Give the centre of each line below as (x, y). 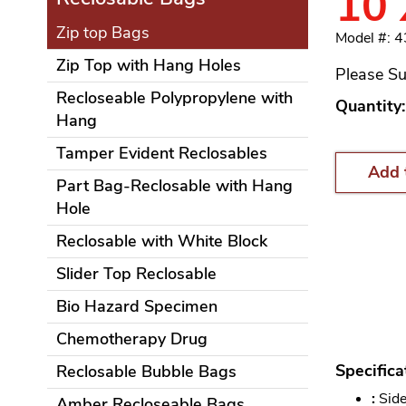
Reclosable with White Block (162, 241)
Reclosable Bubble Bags (146, 372)
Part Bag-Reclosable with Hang (174, 186)
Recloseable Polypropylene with (174, 98)
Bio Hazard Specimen (137, 306)
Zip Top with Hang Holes (149, 65)
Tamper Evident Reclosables (162, 153)
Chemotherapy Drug (132, 339)
